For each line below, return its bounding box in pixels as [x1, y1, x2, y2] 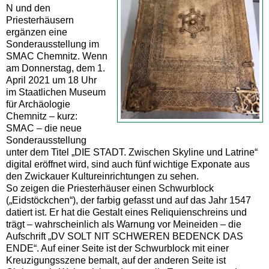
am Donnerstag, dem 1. [6, 62, 105, 73]
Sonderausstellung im [6, 38, 99, 49]
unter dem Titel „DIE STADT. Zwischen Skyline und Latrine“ [6, 147, 258, 157]
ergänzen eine [6, 26, 67, 37]
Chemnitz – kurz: [6, 110, 77, 121]
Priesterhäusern [6, 14, 74, 25]
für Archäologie [6, 98, 70, 109]
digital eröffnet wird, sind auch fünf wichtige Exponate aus [6, 159, 250, 169]
